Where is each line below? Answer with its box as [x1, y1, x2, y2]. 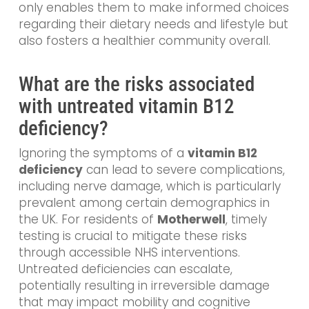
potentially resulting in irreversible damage [18, 277, 270, 295]
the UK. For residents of [18, 211, 157, 228]
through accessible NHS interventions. [18, 244, 240, 261]
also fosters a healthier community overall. [18, 32, 270, 49]
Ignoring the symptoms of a [18, 145, 188, 162]
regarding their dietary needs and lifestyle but [18, 15, 288, 32]
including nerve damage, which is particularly [18, 178, 281, 195]
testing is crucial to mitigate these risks [18, 228, 247, 245]
